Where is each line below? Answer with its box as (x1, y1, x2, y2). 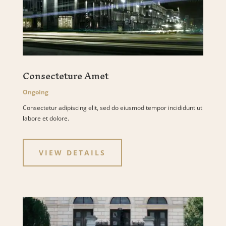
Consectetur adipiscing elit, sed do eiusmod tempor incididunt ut (22, 103, 202, 112)
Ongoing (22, 87, 48, 96)
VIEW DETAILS (38, 147, 106, 157)
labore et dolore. (22, 114, 69, 123)
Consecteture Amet (22, 65, 108, 86)
